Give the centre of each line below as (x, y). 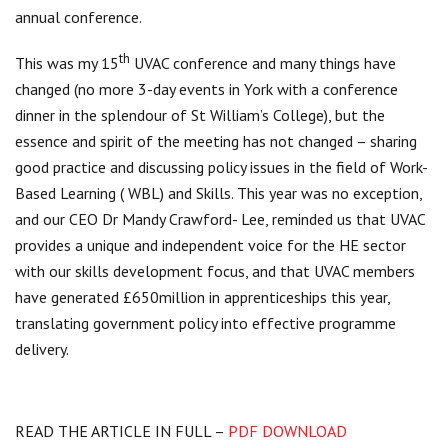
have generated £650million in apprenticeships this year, (202, 296)
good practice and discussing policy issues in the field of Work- (221, 166)
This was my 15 (67, 62)
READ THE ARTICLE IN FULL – (121, 430)
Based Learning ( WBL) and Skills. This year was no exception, (218, 192)
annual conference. (78, 16)
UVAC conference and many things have (263, 62)
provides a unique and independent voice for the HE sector (210, 244)
